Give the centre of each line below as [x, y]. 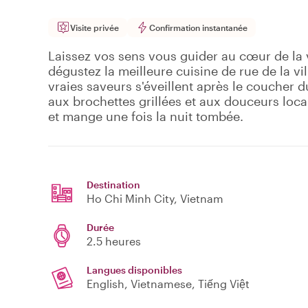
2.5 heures [114, 241]
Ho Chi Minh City [130, 199]
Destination [113, 185]
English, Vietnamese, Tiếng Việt [168, 284]
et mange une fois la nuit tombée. [146, 117]
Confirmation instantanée [198, 28]
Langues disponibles [134, 270]
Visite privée [95, 28]
